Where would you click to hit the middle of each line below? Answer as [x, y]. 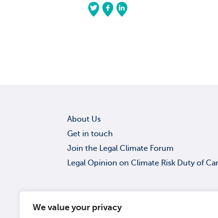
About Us [84, 119]
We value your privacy [77, 207]
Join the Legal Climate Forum [120, 148]
